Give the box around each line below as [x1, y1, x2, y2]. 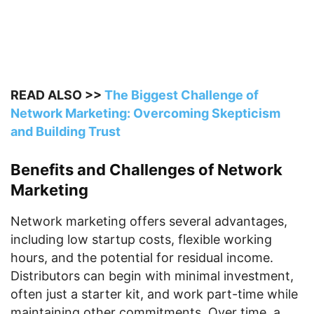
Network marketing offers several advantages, [11, 214, 287, 228]
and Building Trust [11, 124, 121, 139]
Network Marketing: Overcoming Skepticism [11, 106, 280, 121]
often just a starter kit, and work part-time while [11, 287, 298, 301]
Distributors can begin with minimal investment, [11, 268, 294, 283]
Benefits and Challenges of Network [11, 161, 282, 179]
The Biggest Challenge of [104, 88, 259, 102]
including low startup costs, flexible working [11, 232, 272, 247]
